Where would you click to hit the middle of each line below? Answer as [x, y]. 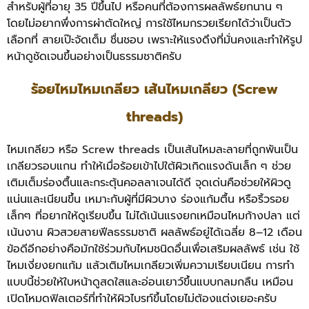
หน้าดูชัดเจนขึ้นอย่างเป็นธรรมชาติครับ [94, 57]
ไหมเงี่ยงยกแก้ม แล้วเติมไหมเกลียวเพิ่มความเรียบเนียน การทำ [151, 265]
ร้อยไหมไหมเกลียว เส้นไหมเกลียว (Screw [154, 89]
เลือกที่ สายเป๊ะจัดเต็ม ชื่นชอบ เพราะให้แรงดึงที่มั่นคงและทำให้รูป [154, 40]
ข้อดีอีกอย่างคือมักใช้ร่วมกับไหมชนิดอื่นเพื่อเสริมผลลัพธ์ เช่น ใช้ [153, 249]
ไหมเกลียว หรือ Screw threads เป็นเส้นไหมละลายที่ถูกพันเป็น [152, 149]
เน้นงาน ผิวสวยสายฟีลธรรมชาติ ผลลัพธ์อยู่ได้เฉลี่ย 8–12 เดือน [154, 232]
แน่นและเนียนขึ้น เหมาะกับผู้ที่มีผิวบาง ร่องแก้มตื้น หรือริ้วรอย [148, 199]
